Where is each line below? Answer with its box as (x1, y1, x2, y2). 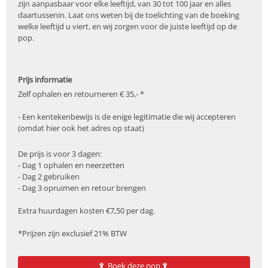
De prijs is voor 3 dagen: (18, 148, 102, 159)
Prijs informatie (18, 74, 72, 85)
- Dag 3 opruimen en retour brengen (18, 182, 146, 193)
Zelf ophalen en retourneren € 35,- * (18, 88, 144, 99)
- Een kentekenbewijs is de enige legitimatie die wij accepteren (18, 111, 236, 122)
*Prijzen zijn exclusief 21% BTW (18, 227, 127, 239)
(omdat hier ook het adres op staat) (18, 122, 144, 133)
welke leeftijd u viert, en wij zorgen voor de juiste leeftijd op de (18, 20, 237, 32)
